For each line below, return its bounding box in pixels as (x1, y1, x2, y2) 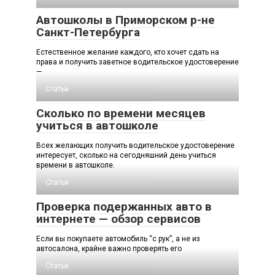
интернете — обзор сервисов (36, 211, 201, 226)
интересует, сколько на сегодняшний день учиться (36, 150, 216, 160)
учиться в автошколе (36, 118, 158, 133)
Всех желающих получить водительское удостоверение (36, 141, 234, 150)
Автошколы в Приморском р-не (36, 12, 215, 27)
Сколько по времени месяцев (36, 106, 206, 120)
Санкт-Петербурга (36, 25, 140, 39)
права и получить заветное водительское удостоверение (36, 57, 239, 66)
